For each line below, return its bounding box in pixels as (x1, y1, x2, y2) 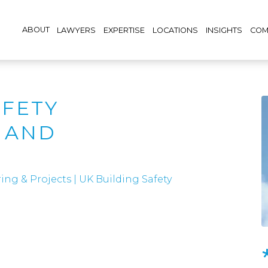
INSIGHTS (205, 25, 242, 35)
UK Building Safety (79, 173, 172, 185)
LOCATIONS (153, 25, 199, 35)
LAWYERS (57, 25, 96, 35)
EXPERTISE (103, 25, 145, 35)
